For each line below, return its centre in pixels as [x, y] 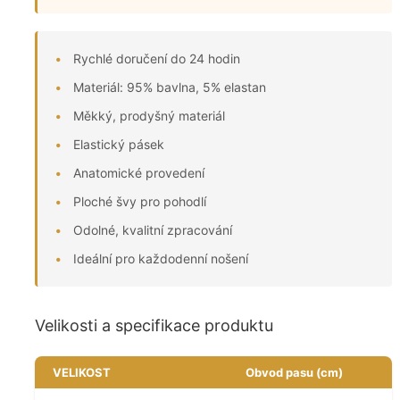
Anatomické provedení [139, 173]
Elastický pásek [119, 145]
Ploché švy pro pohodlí [140, 202]
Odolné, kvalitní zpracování [153, 230]
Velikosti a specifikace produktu [154, 326]
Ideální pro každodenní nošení [161, 259]
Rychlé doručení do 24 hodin [157, 59]
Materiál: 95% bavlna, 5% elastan [170, 87]
